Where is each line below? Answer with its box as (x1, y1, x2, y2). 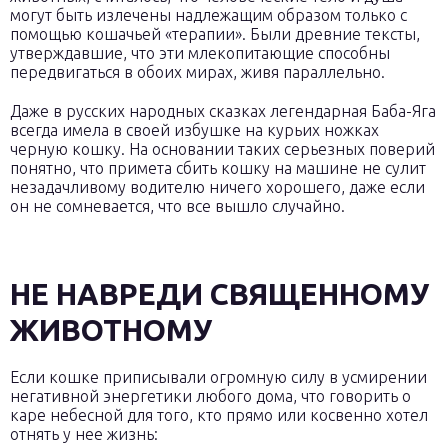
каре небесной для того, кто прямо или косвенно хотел (10, 406, 428, 424)
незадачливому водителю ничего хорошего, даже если (10, 178, 425, 196)
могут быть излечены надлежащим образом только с (10, 6, 407, 24)
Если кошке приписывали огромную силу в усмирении (10, 368, 427, 386)
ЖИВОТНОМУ (10, 313, 213, 347)
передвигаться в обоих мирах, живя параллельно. (10, 63, 385, 81)
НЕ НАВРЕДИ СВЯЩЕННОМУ (10, 277, 430, 311)
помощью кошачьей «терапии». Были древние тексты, (10, 25, 420, 43)
